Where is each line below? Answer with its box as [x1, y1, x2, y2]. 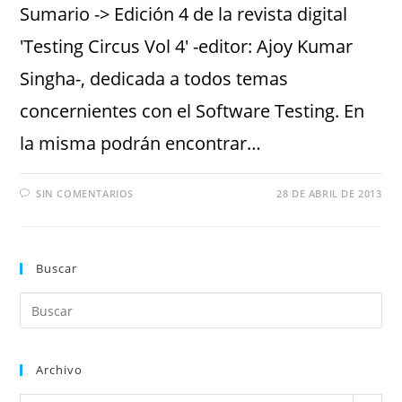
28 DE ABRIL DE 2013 [276, 187, 382, 200]
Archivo [36, 362, 83, 378]
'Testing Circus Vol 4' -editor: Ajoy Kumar [20, 34, 354, 58]
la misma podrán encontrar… [20, 131, 262, 155]
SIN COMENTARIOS [36, 187, 135, 200]
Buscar [36, 260, 78, 276]
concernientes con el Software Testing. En [20, 99, 365, 123]
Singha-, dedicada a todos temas [20, 66, 289, 91]
